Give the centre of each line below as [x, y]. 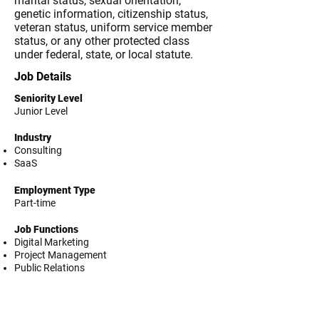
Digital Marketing [52, 242]
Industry [33, 137]
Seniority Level [48, 98]
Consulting [38, 150]
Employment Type [55, 190]
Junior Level [41, 111]
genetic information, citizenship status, [111, 14]
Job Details [43, 77]
